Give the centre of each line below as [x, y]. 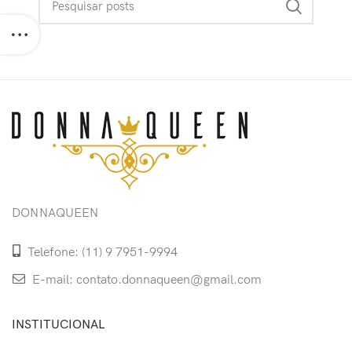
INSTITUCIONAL [58, 325]
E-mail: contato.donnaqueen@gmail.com [145, 280]
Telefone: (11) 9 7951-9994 [101, 253]
